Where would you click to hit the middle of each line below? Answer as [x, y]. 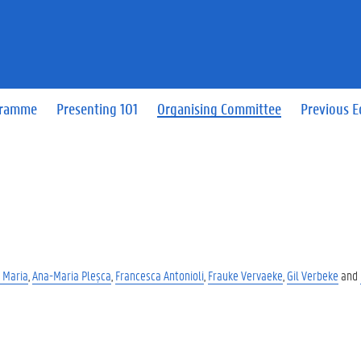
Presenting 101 [98, 108]
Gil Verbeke [313, 275]
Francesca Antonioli [160, 275]
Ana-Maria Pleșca [72, 275]
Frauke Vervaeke [245, 275]
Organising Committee [220, 108]
